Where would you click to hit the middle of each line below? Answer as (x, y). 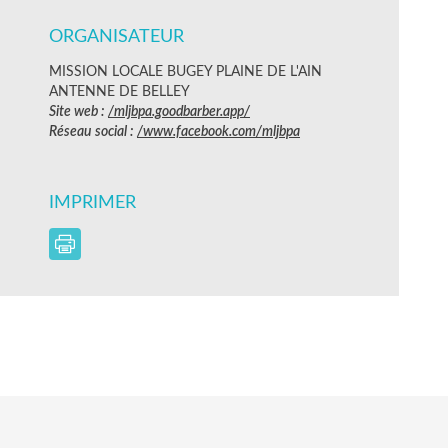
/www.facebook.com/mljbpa (218, 131)
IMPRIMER (95, 202)
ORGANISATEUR (116, 36)
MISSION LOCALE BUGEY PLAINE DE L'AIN (185, 71)
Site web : (78, 111)
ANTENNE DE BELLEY (119, 91)
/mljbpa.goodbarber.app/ (179, 111)
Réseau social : (93, 131)
